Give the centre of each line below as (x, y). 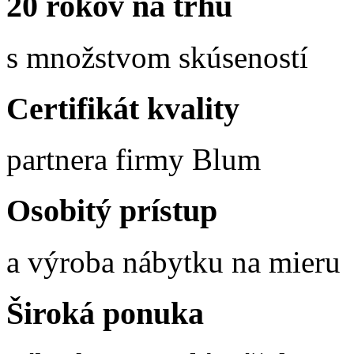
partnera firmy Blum (134, 160)
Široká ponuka (105, 313)
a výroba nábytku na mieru (173, 262)
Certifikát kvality (123, 108)
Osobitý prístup (112, 211)
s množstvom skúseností (157, 57)
